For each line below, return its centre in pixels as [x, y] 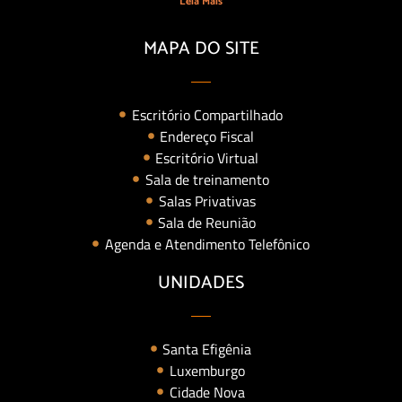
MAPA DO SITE [201, 48]
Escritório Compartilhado [207, 114]
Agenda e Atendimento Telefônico [207, 244]
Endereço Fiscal [207, 136]
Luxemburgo [207, 370]
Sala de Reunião [207, 222]
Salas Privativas [207, 201]
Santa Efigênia [207, 349]
